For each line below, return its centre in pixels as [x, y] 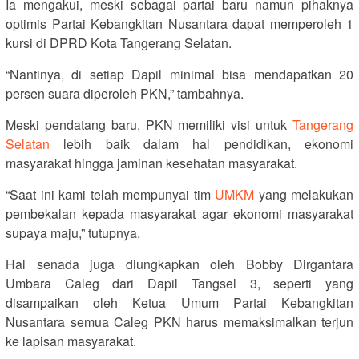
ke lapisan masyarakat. [71, 341]
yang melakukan [304, 194]
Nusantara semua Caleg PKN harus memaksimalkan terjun [179, 321]
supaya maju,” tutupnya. [73, 232]
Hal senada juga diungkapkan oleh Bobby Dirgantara [179, 264]
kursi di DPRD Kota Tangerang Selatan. [119, 42]
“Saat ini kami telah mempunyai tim [110, 194]
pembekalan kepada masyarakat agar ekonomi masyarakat [179, 213]
